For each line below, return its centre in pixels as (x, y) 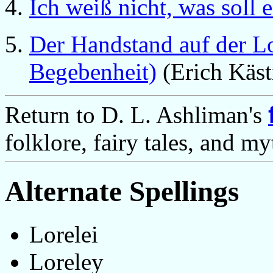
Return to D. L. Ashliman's (136, 115)
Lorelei (64, 235)
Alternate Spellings (122, 191)
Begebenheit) (93, 71)
